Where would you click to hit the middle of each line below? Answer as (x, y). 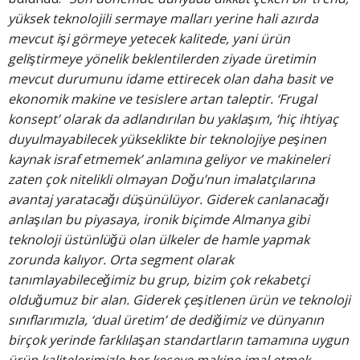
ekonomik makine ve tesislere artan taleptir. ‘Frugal (162, 99)
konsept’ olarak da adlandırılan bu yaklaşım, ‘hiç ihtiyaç (173, 119)
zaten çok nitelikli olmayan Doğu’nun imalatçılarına (162, 180)
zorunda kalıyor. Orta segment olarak (121, 260)
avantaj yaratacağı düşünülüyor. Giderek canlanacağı (168, 200)
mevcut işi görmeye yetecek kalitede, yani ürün (149, 39)
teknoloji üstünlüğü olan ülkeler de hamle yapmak (159, 240)
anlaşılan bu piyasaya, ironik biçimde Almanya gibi (159, 220)
